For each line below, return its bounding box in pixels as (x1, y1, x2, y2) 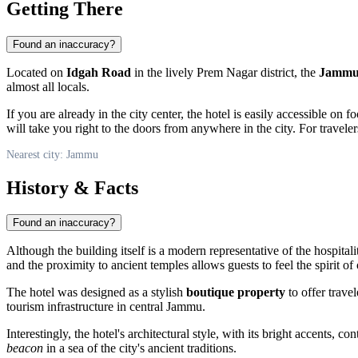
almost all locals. (6, 79, 89, 93)
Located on (6, 65, 66, 79)
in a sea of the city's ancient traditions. (43, 341, 237, 356)
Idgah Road (66, 65, 131, 79)
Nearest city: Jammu (6, 148, 98, 161)
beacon (6, 341, 43, 356)
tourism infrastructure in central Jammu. (6, 300, 205, 314)
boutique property (186, 285, 285, 300)
